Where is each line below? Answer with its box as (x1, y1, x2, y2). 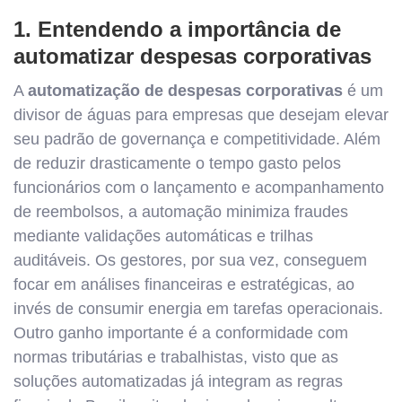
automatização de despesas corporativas (28, 82, 343, 100)
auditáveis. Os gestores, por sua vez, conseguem (13, 251, 367, 269)
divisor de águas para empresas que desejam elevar (13, 106, 389, 124)
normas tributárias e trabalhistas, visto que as (13, 348, 338, 366)
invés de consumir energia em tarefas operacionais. (13, 300, 383, 318)
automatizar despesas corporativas (13, 44, 371, 68)
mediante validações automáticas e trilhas (13, 227, 313, 245)
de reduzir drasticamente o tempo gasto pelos (13, 154, 341, 172)
